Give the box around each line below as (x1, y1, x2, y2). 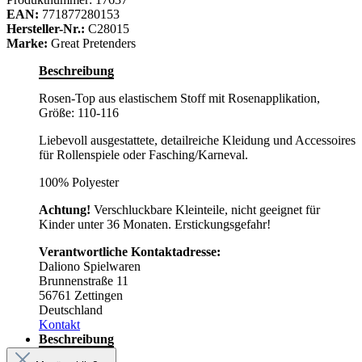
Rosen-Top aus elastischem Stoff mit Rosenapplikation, (39, 91, 320, 106)
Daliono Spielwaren (39, 259, 141, 274)
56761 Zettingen (39, 288, 123, 303)
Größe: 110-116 (39, 106, 119, 120)
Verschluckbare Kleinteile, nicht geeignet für (90, 203, 320, 217)
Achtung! (39, 203, 90, 217)
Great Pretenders (51, 36, 136, 51)
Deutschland (39, 303, 103, 318)
